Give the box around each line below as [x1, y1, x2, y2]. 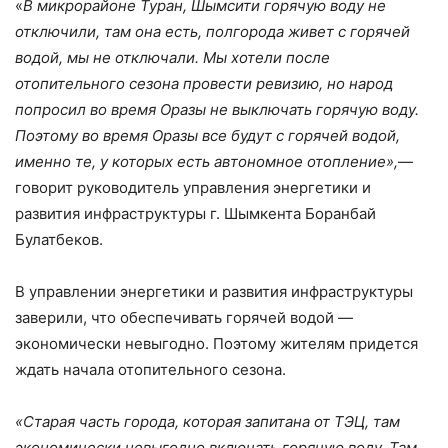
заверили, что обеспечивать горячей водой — [15, 307, 353, 327]
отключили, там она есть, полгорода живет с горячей [15, 21, 410, 41]
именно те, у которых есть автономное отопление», [15, 151, 398, 171]
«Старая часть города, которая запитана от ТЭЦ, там [15, 411, 400, 431]
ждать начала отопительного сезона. [15, 359, 286, 379]
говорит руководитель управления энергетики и [15, 177, 371, 197]
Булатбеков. [15, 229, 103, 249]
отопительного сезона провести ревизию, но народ [15, 73, 393, 93]
